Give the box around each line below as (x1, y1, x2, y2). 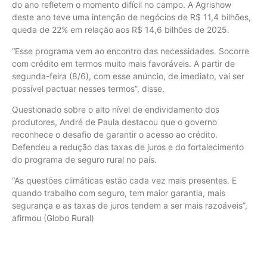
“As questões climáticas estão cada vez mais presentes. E (12, 175, 237, 186)
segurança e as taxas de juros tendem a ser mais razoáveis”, (12, 200, 247, 211)
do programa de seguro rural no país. (12, 154, 157, 165)
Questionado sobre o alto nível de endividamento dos (12, 104, 219, 115)
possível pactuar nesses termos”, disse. (12, 83, 164, 94)
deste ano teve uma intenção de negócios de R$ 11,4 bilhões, (12, 12, 251, 23)
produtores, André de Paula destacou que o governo (12, 117, 217, 128)
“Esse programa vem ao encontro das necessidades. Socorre (12, 45, 249, 56)
